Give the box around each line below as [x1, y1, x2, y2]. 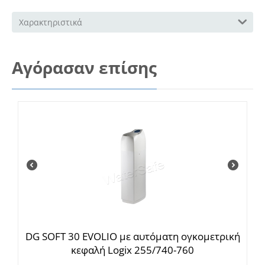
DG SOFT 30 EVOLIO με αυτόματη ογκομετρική [25, 229, 240, 243]
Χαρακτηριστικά [19, 16, 82, 28]
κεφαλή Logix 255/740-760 [71, 243, 194, 257]
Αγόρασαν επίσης [12, 56, 157, 79]
